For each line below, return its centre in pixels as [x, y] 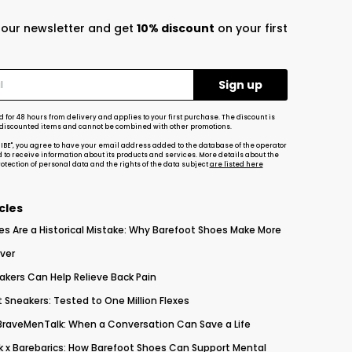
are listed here [236, 165]
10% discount [175, 28]
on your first [251, 28]
